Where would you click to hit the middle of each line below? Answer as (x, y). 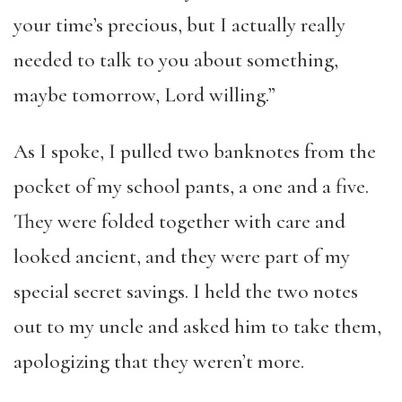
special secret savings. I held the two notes (186, 292)
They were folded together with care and (179, 222)
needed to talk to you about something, (176, 60)
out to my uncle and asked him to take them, (197, 327)
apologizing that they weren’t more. (159, 362)
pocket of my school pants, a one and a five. (191, 187)
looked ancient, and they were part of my (182, 257)
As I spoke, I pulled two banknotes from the (195, 152)
